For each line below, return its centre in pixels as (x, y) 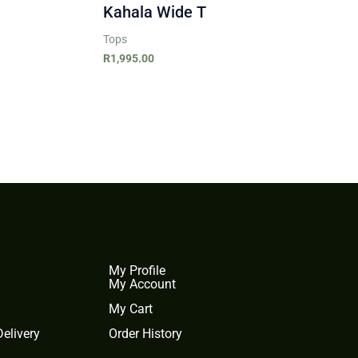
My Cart (131, 309)
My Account (142, 284)
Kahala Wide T (154, 12)
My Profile (137, 271)
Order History (145, 334)
